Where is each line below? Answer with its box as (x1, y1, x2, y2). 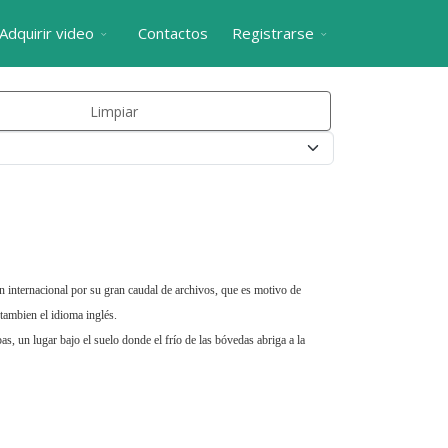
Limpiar (89, 101, 138, 121)
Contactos (138, 23, 208, 43)
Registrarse (232, 23, 314, 43)
